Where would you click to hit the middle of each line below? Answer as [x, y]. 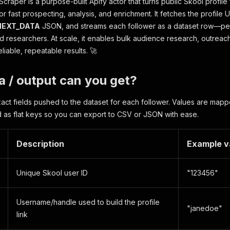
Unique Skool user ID [52, 173]
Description [40, 144]
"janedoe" [205, 208]
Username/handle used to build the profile [88, 202]
